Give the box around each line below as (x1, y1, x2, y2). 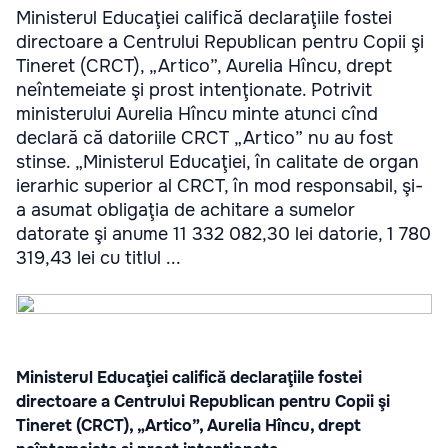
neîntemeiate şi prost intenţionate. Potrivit (16, 79, 372, 101)
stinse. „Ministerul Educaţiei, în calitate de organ (16, 151, 419, 173)
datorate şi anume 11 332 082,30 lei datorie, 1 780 (16, 223, 431, 245)
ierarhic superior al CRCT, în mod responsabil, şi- (16, 175, 423, 197)
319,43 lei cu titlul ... (16, 247, 181, 269)
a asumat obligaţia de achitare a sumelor (16, 199, 355, 221)
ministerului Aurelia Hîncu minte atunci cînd (16, 103, 378, 125)
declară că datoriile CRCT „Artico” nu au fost (16, 127, 393, 149)
